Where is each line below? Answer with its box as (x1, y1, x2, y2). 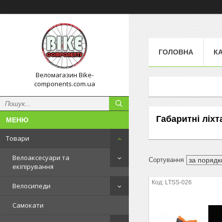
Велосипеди (12, 181, 51, 190)
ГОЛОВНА (159, 48, 193, 56)
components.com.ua (34, 79, 95, 88)
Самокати (12, 201, 44, 210)
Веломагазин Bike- (35, 70, 94, 79)
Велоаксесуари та (12, 153, 69, 162)
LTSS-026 (165, 178, 192, 186)
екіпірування (12, 162, 54, 171)
